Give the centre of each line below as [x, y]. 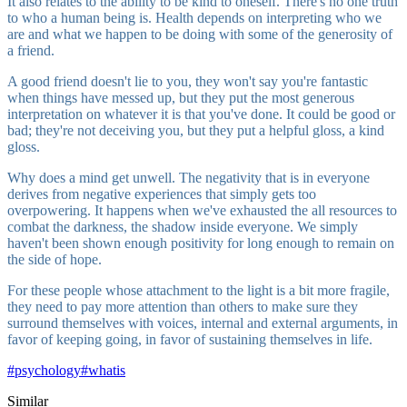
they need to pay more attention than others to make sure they [183, 306]
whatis [107, 370]
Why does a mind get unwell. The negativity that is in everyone [189, 177]
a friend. [31, 50]
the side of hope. [55, 259]
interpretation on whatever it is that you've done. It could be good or [201, 114]
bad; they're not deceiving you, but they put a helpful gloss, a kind [196, 130]
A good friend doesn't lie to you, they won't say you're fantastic [188, 81]
